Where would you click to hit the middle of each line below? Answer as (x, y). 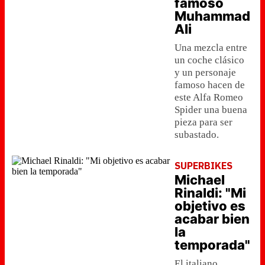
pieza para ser (203, 122)
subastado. (197, 135)
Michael (200, 180)
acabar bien (212, 219)
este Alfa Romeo (209, 97)
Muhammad (212, 16)
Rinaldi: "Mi (210, 193)
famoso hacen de (210, 85)
